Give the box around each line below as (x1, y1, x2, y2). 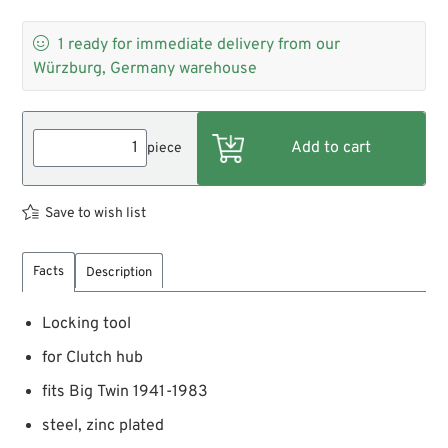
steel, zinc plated (42, 415, 165, 436)
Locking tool (42, 313, 132, 334)
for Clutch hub (42, 347, 144, 368)
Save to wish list (45, 204, 147, 222)
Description (86, 264, 153, 281)
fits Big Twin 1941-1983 (42, 381, 209, 402)
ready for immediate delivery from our (68, 34, 341, 55)
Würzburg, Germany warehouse (33, 58, 258, 79)
